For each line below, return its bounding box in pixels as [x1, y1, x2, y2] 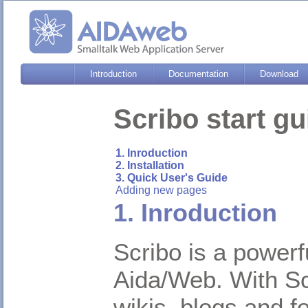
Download [260, 69, 298, 79]
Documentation [168, 69, 228, 79]
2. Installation [115, 159, 184, 172]
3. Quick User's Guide [115, 172, 228, 184]
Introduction [90, 69, 137, 79]
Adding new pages [115, 184, 207, 197]
